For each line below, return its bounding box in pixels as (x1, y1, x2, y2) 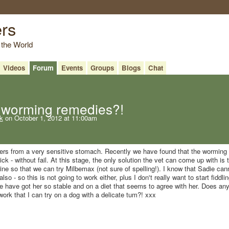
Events (61, 62, 83, 73)
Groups (90, 62, 114, 73)
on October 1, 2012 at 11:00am (3, 112, 97, 123)
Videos (3, 62, 25, 73)
